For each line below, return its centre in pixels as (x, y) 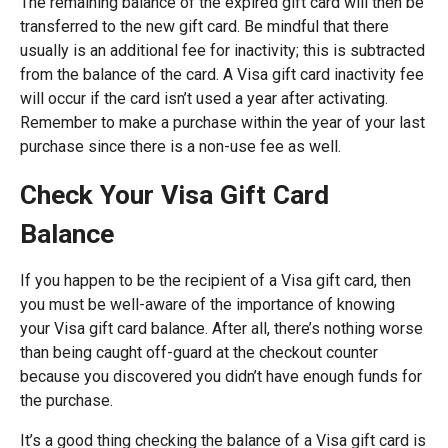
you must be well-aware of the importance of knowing (207, 304)
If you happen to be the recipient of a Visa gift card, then (215, 280)
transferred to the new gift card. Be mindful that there (204, 26)
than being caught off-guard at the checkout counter (199, 352)
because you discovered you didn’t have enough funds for (221, 376)
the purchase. (66, 400)
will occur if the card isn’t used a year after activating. (204, 98)
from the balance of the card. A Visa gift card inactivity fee (222, 74)
